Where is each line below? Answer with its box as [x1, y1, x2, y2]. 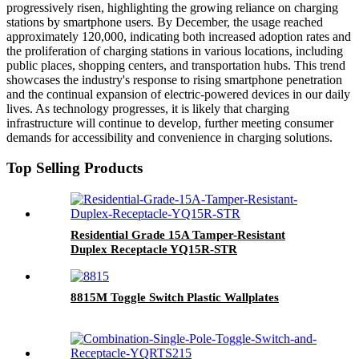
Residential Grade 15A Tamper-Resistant [71, 228, 285, 242]
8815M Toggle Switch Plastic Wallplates [71, 291, 279, 305]
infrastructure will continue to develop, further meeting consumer [6, 115, 333, 130]
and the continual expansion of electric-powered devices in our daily [6, 87, 350, 101]
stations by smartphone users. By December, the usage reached [6, 14, 323, 29]
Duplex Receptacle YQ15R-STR [71, 243, 237, 256]
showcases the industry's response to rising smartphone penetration [6, 72, 342, 87]
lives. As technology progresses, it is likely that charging [6, 101, 289, 115]
